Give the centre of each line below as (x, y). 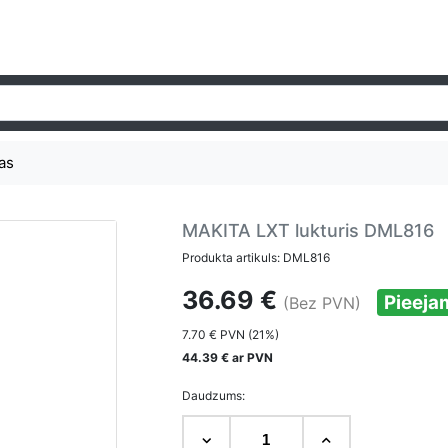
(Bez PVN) (321, 302)
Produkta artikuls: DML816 (255, 257)
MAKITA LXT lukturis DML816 (307, 231)
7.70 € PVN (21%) (230, 335)
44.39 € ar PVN (227, 358)
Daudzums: (213, 396)
